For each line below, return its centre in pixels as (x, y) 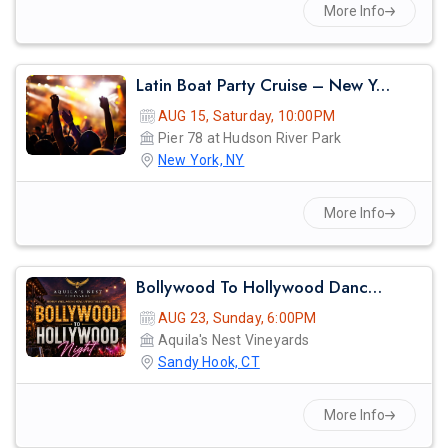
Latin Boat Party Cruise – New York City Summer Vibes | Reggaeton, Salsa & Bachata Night (383, 85)
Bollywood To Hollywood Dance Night (375, 287)
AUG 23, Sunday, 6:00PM (237, 318)
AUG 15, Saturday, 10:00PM (246, 116)
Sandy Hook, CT (209, 362)
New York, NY (201, 160)
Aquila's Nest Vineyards (234, 340)
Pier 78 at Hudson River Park (250, 138)
